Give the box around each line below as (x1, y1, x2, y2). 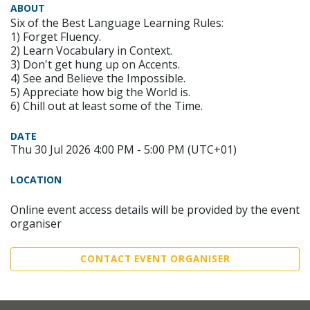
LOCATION (10, 173, 62, 187)
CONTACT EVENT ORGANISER (80, 253, 230, 266)
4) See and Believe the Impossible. (10, 71, 185, 86)
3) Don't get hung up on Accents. (10, 57, 180, 73)
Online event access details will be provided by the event (10, 202, 300, 218)
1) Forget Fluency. (10, 29, 101, 45)
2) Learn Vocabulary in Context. (10, 43, 172, 59)
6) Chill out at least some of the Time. (10, 98, 203, 114)
